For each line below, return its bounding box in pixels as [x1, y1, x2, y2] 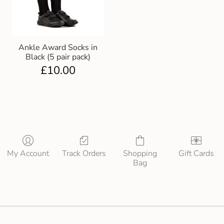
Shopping [123, 147, 157, 159]
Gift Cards [178, 147, 214, 159]
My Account [7, 147, 49, 159]
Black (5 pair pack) [25, 51, 90, 62]
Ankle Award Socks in [18, 41, 97, 53]
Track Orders [62, 147, 106, 159]
